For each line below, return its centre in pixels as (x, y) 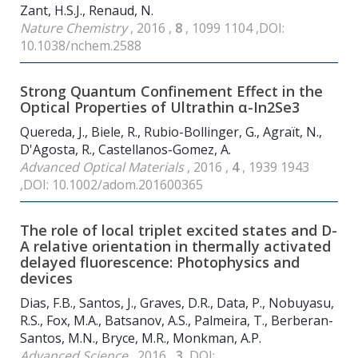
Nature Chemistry (75, 28)
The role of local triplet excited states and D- (179, 231)
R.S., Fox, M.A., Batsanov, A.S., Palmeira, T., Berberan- (177, 321)
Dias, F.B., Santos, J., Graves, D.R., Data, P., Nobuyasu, (177, 303)
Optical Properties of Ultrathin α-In (143, 107)
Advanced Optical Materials (103, 167)
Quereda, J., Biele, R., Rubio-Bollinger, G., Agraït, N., (171, 132)
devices (46, 278)
